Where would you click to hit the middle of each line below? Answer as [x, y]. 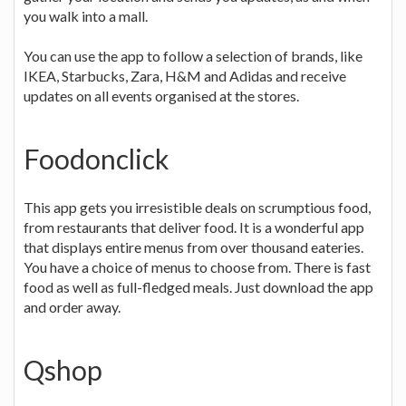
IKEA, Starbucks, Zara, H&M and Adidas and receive [185, 75]
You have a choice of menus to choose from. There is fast [197, 266]
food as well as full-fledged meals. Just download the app [198, 286]
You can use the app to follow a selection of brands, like [193, 55]
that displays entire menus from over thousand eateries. [193, 246]
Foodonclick [97, 158]
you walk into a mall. [86, 15]
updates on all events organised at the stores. [161, 95]
